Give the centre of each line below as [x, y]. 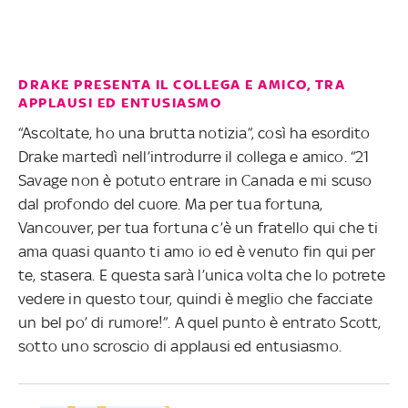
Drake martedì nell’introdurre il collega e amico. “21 [194, 156]
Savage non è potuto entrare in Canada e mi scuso [195, 180]
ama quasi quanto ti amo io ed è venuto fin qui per [197, 251]
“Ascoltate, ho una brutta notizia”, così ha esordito [194, 133]
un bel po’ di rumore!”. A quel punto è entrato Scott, [200, 322]
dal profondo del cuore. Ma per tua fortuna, [171, 204]
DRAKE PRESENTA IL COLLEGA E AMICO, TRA [182, 84]
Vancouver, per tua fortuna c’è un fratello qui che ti [199, 227]
